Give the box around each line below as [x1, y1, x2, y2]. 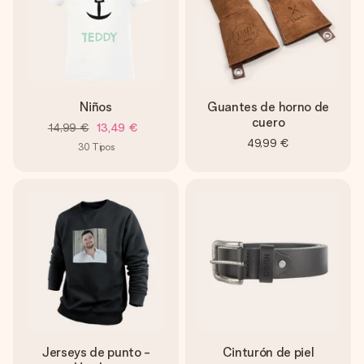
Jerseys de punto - [41, 344, 151, 360]
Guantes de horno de [207, 99, 329, 115]
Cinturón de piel [222, 344, 314, 360]
